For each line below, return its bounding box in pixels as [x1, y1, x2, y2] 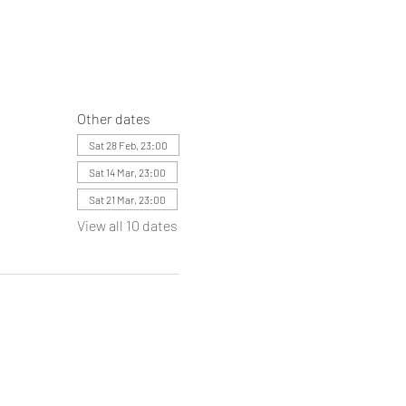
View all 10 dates [76, 217, 178, 234]
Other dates [76, 110, 150, 127]
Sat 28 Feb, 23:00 [88, 139, 168, 151]
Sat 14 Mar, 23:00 [88, 166, 166, 179]
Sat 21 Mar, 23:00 [88, 193, 166, 206]
